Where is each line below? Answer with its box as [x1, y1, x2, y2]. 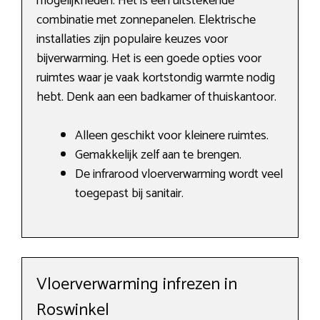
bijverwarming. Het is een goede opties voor [36, 48, 261, 70]
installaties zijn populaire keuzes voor [36, 29, 228, 51]
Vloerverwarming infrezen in [36, 271, 237, 299]
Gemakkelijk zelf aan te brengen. [75, 144, 241, 166]
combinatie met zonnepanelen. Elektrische [36, 9, 256, 31]
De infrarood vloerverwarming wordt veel [75, 164, 283, 186]
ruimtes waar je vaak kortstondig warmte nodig [36, 67, 275, 89]
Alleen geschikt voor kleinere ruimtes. [75, 125, 269, 147]
